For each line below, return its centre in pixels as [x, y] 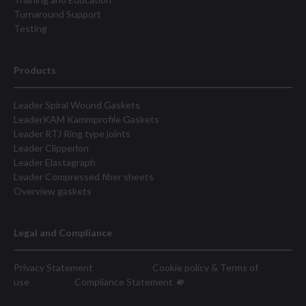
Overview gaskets [53, 191]
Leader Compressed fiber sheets [84, 177]
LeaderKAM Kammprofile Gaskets [86, 119]
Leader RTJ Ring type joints [72, 134]
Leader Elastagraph [55, 162]
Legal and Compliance [63, 233]
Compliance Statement [126, 282]
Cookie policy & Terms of [205, 267]
